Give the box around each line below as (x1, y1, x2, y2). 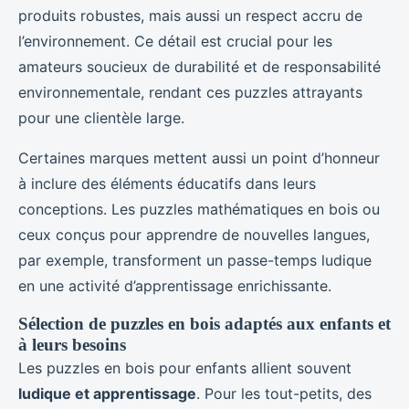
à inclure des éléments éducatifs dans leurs (18, 173, 316, 193)
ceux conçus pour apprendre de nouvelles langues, (18, 225, 370, 244)
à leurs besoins (18, 334, 126, 354)
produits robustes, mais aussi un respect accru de (18, 5, 362, 25)
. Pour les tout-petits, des (196, 383, 372, 403)
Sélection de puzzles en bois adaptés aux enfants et (18, 313, 391, 333)
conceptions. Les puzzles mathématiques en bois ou (18, 199, 380, 218)
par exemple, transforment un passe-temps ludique (18, 250, 372, 269)
